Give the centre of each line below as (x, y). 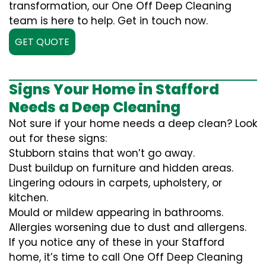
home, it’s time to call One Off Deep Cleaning (126, 257)
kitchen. (28, 198)
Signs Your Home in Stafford (114, 89)
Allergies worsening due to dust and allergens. (128, 227)
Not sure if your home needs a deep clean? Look (133, 123)
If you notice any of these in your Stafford (117, 242)
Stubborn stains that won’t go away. (102, 153)
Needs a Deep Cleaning (95, 107)
